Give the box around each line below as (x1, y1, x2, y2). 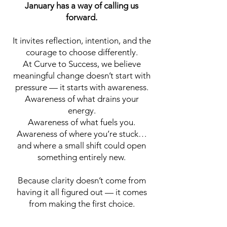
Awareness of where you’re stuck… (16, 129, 147, 139)
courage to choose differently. (25, 47, 138, 57)
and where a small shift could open (17, 140, 146, 150)
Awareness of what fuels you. (28, 117, 135, 127)
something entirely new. (37, 152, 126, 162)
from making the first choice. (28, 199, 135, 209)
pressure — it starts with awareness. (15, 82, 148, 92)
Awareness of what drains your (24, 94, 139, 104)
